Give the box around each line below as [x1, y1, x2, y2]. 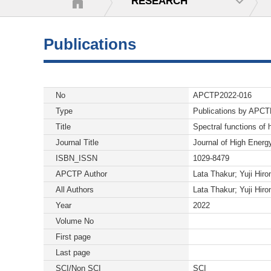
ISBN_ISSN [56, 154, 97, 163]
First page [56, 232, 91, 241]
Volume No [56, 217, 94, 226]
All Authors [56, 185, 94, 194]
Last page [56, 248, 90, 257]
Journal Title [56, 138, 99, 147]
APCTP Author [56, 169, 107, 178]
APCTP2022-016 [193, 91, 252, 100]
